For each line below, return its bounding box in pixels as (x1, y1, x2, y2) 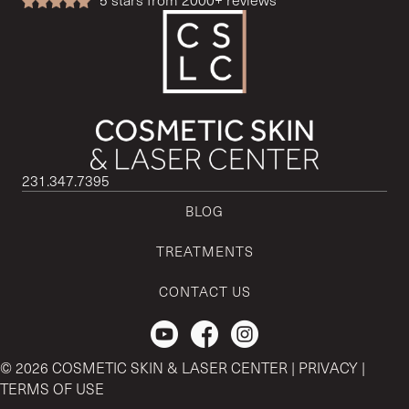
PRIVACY (299, 357, 358, 377)
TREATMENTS (155, 241, 254, 260)
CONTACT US (158, 281, 251, 300)
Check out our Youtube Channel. (150, 320, 358, 340)
